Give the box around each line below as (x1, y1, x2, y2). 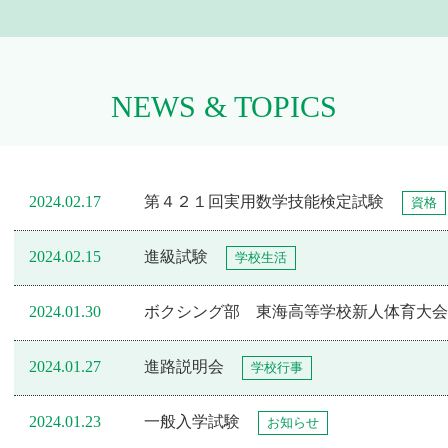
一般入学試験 (144, 413, 240, 431)
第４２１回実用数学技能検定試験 (144, 193, 384, 211)
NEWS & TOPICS (111, 90, 337, 124)
